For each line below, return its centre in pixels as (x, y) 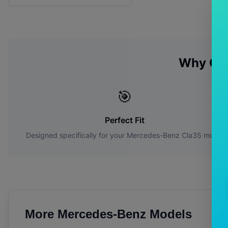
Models (169, 214)
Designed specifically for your (76, 135)
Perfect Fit (125, 120)
